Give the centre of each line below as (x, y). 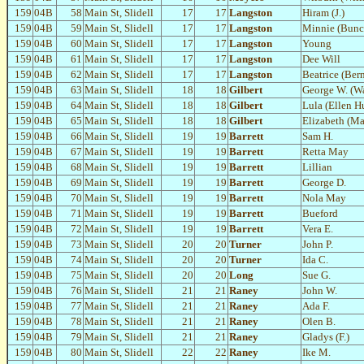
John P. (318, 245)
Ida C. (315, 260)
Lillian (317, 167)
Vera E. (318, 229)
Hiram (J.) (323, 13)
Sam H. (318, 136)
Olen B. (319, 322)
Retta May (325, 152)
